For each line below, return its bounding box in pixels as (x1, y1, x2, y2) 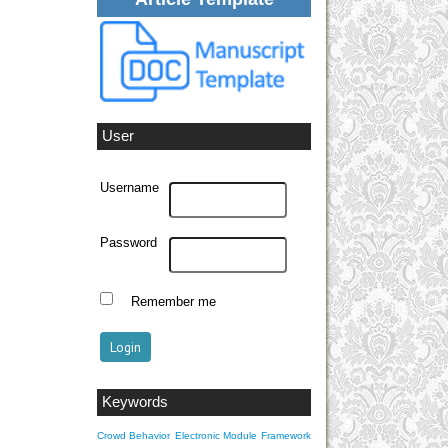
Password (100, 235, 158, 250)
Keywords (102, 393, 168, 410)
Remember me (130, 294, 216, 309)
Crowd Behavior (97, 429, 171, 441)
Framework (261, 429, 311, 441)
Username (100, 180, 160, 195)
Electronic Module (174, 429, 257, 441)
